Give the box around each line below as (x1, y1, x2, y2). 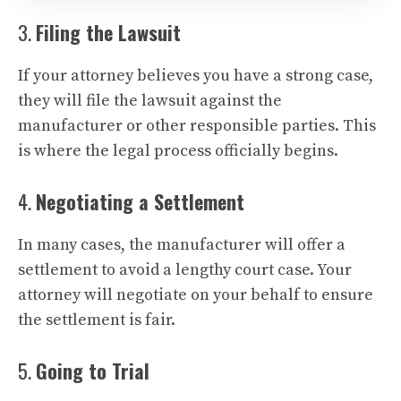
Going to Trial (36, 356, 149, 385)
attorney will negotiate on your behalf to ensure (18, 285, 373, 305)
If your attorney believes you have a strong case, (18, 65, 373, 86)
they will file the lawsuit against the (18, 90, 282, 111)
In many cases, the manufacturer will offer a (18, 235, 346, 255)
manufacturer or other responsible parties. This (18, 115, 376, 136)
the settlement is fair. (18, 310, 175, 330)
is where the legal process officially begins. (18, 141, 338, 161)
